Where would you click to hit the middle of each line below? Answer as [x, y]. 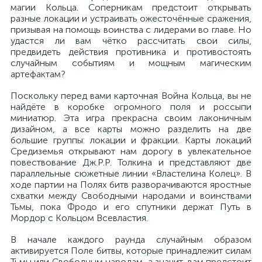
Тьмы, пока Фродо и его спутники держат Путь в [131, 207]
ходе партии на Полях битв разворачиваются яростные [131, 185]
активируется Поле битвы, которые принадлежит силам [131, 251]
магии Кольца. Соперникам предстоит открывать [131, 7]
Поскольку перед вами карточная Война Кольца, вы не [131, 96]
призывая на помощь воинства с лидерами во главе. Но [131, 30]
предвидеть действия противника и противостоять [131, 52]
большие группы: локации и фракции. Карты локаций [131, 140]
